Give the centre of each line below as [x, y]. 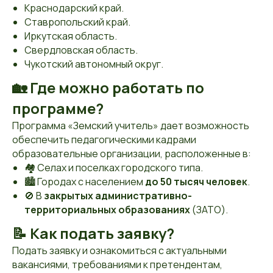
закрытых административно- [118, 196]
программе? [58, 108]
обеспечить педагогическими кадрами [104, 140]
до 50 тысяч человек [196, 182]
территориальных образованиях [107, 210]
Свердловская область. [81, 50]
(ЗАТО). [209, 210]
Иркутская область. [71, 36]
